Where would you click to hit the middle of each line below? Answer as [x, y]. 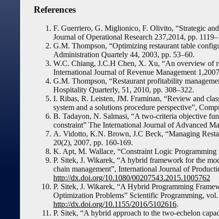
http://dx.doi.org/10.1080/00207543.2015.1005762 [132, 178]
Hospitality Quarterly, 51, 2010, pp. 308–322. [124, 90]
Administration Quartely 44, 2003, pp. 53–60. [124, 55]
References [55, 9]
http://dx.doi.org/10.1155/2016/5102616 [115, 204]
